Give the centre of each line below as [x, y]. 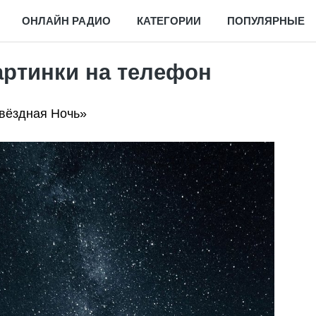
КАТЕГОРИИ [169, 20]
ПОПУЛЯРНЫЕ [266, 20]
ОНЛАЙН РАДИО [66, 20]
